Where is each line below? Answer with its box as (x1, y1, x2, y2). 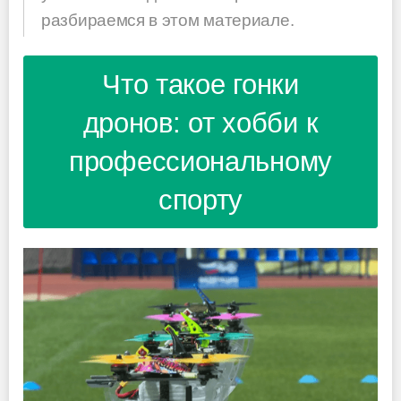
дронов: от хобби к (82, 107, 319, 139)
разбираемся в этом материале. (41, 10, 294, 30)
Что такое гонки (102, 68, 299, 100)
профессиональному (69, 145, 332, 177)
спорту (158, 183, 243, 216)
